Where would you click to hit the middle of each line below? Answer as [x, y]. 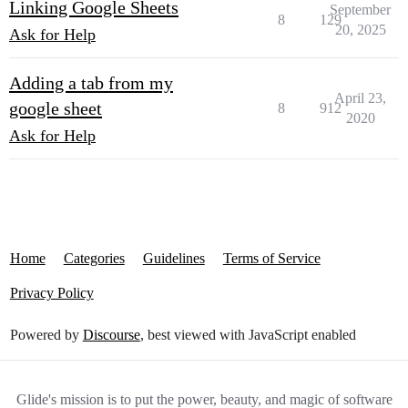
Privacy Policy [51, 293]
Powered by [46, 335]
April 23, [360, 98]
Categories [94, 258]
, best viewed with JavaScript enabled [248, 335]
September [360, 10]
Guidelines [173, 258]
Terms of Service [271, 258]
